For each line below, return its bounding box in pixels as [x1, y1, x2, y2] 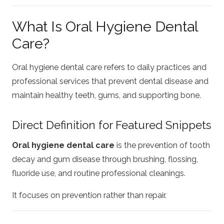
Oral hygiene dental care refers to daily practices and [12, 62, 206, 72]
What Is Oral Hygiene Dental [12, 17, 198, 35]
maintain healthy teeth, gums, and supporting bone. [12, 90, 201, 100]
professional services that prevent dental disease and [12, 76, 208, 86]
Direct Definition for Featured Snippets [12, 118, 211, 132]
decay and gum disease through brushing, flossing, [12, 154, 198, 164]
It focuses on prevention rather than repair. [12, 190, 166, 200]
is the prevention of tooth [114, 140, 210, 150]
